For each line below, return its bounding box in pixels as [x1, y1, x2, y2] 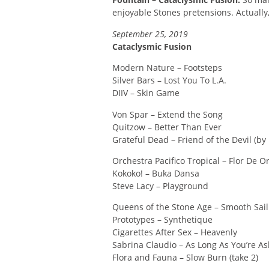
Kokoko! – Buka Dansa [112, 168, 199, 180]
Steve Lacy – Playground [112, 180, 208, 192]
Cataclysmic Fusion [112, 40, 192, 52]
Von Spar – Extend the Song [112, 108, 223, 120]
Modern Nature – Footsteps [112, 62, 222, 74]
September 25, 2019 [112, 28, 188, 40]
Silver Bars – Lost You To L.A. [112, 74, 226, 86]
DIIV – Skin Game [112, 87, 180, 99]
